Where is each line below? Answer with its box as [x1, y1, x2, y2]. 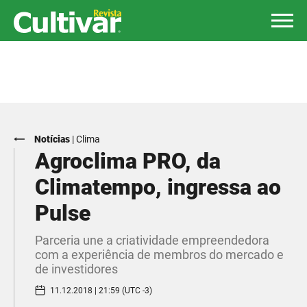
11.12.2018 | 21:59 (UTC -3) [50, 285, 152, 295]
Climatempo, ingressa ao [35, 174, 281, 200]
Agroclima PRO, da [35, 148, 221, 174]
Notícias [34, 134, 70, 145]
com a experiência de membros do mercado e [35, 247, 284, 262]
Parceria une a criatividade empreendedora [35, 233, 269, 247]
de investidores [35, 262, 118, 276]
